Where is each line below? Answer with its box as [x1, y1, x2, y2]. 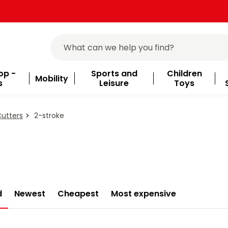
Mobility [35, 72, 69, 84]
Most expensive [110, 188, 176, 200]
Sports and [91, 68, 137, 79]
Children [166, 68, 202, 79]
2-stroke [32, 110, 64, 121]
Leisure [99, 77, 129, 89]
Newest [14, 188, 45, 200]
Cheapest [57, 188, 99, 200]
